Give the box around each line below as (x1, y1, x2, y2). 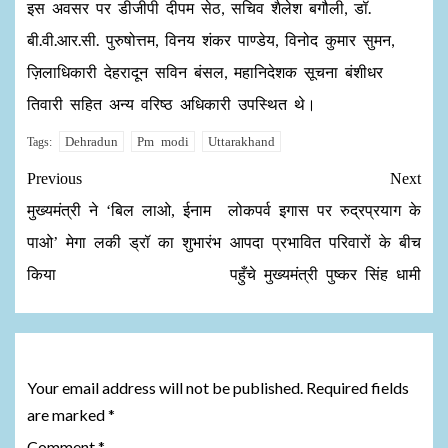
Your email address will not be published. (27, 377, 303, 397)
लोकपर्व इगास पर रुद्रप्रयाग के (228, 201, 421, 219)
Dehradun (65, 133, 118, 149)
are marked (27, 404, 108, 424)
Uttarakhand (208, 133, 275, 149)
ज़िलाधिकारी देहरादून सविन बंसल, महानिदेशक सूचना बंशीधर (27, 61, 383, 81)
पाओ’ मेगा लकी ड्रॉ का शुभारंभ (27, 233, 221, 251)
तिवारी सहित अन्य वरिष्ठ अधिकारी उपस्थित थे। (27, 93, 316, 113)
